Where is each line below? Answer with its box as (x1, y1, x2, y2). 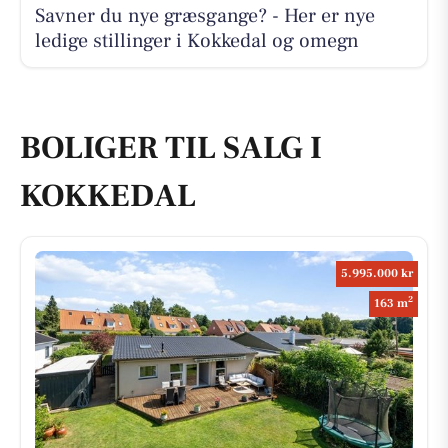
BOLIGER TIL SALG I (20, 127, 322, 170)
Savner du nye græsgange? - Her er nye (34, 2, 375, 29)
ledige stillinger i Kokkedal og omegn (34, 27, 359, 54)
